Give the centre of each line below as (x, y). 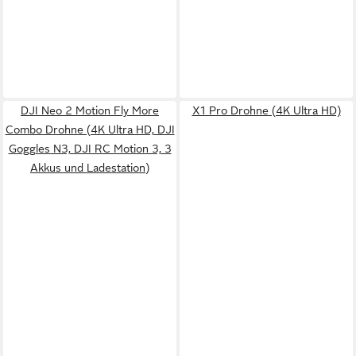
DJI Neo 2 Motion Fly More (90, 110)
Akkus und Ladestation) (90, 168)
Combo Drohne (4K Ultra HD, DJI (90, 130)
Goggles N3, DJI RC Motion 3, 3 (90, 149)
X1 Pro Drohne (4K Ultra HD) (266, 110)
